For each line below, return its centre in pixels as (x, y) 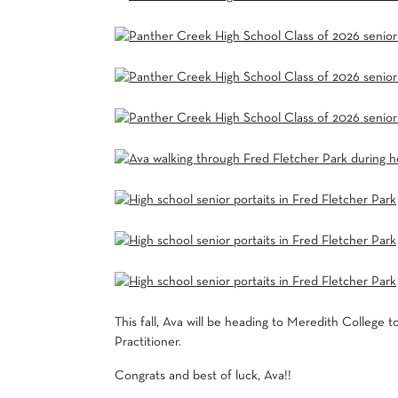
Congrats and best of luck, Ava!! (203, 376)
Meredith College (336, 323)
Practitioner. (148, 342)
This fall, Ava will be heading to (201, 323)
